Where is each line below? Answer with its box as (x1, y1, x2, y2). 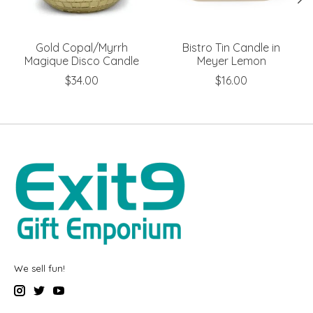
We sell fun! (14, 262, 65, 274)
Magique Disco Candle (24, 53, 139, 68)
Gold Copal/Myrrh (36, 40, 128, 54)
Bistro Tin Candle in (182, 40, 280, 54)
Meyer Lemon (196, 53, 266, 68)
